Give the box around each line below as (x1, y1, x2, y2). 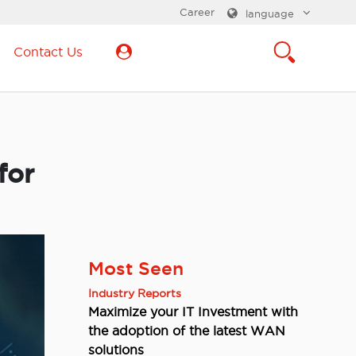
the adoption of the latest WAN (88, 323, 285, 339)
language (246, 8, 294, 19)
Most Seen (88, 258, 184, 279)
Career (180, 6, 215, 17)
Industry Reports (88, 287, 181, 300)
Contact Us (14, 44, 83, 59)
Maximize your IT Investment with (88, 304, 298, 319)
